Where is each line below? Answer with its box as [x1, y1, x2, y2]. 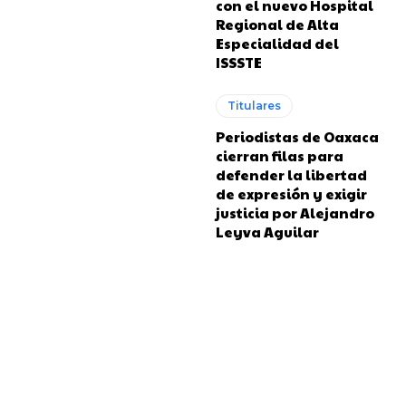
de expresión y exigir [216, 184, 368, 203]
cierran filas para [216, 146, 344, 165]
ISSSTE [216, 53, 263, 72]
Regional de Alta [216, 14, 340, 34]
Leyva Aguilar [216, 222, 320, 241]
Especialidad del [216, 34, 340, 53]
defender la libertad [216, 165, 368, 184]
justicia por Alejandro [216, 203, 375, 222]
